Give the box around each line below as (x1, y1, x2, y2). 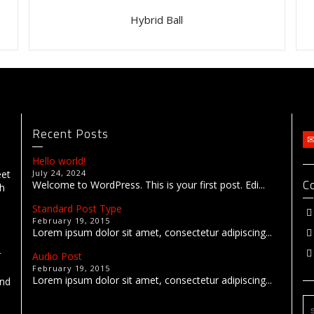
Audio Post (32, 249, 82, 263)
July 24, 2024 (32, 167, 86, 178)
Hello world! (32, 153, 86, 168)
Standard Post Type (32, 201, 122, 215)
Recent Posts (32, 124, 109, 143)
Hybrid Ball (130, 12, 184, 27)
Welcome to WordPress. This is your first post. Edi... (32, 177, 265, 191)
